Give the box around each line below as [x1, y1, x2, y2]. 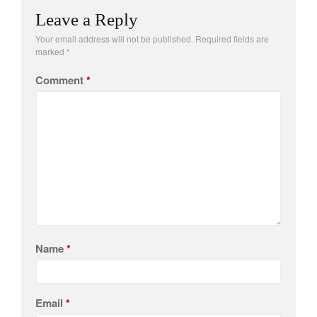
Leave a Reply [35, 9, 138, 29]
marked [35, 45, 67, 57]
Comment [35, 71, 86, 88]
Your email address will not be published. [35, 32, 193, 45]
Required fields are [195, 32, 269, 45]
